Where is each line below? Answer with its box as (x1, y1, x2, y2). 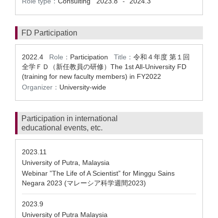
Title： (114, 53, 133, 61)
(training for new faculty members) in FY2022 (22, 73, 161, 80)
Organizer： (22, 83, 59, 91)
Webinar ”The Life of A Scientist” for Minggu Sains (22, 169, 175, 177)
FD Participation (21, 29, 77, 37)
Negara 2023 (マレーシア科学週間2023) (22, 179, 146, 187)
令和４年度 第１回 (133, 53, 190, 61)
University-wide (59, 83, 106, 91)
